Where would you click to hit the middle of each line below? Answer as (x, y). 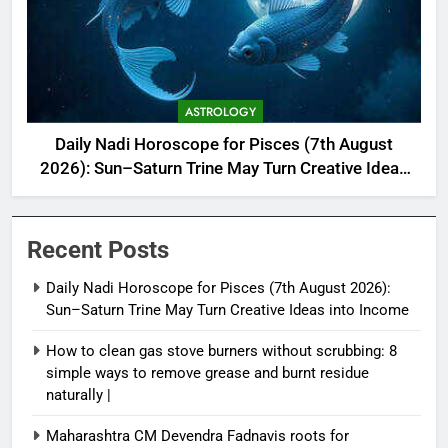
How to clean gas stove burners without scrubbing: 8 (221, 350)
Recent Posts (98, 249)
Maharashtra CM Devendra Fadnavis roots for (197, 435)
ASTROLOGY (220, 111)
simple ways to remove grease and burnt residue (207, 372)
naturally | (78, 394)
